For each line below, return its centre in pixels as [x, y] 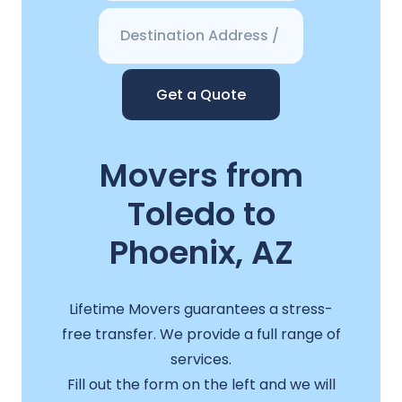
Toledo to [201, 214]
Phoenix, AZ [201, 253]
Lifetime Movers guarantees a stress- [201, 309]
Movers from [201, 176]
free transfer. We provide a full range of [201, 334]
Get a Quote [201, 95]
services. [201, 359]
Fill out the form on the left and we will [201, 384]
